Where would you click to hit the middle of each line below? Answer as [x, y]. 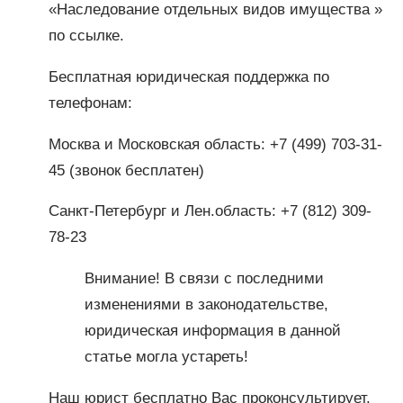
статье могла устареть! [166, 356]
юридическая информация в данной [212, 330]
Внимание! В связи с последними [204, 278]
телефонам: [90, 103]
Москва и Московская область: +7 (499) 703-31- [215, 144]
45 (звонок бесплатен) [126, 170]
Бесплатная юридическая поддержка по [188, 76]
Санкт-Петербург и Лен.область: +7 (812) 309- [210, 211]
